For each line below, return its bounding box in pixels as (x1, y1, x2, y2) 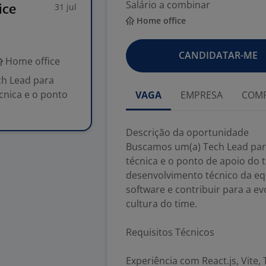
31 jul (55, 1, 77, 12)
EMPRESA (180, 88, 223, 102)
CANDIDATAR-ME (178, 49, 258, 62)
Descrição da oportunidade (126, 126, 249, 139)
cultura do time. (126, 197, 197, 210)
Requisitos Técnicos (126, 226, 214, 239)
